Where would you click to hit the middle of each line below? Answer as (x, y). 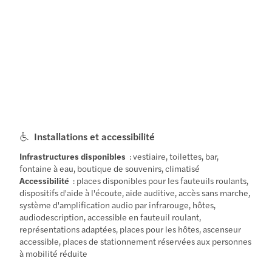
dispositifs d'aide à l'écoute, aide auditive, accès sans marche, (135, 192)
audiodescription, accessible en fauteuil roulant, (110, 216)
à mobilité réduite (54, 253)
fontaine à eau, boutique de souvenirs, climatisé (110, 168)
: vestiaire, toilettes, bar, (172, 156)
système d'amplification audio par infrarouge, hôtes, (118, 204)
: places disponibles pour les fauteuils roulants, (159, 180)
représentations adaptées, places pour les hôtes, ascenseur (131, 229)
